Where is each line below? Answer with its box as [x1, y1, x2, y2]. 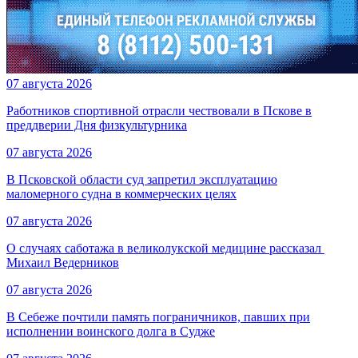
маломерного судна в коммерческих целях [6, 187, 237, 201]
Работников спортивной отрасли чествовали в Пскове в [6, 104, 312, 118]
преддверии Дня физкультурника [6, 118, 187, 133]
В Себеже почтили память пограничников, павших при [6, 310, 310, 324]
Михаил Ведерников [6, 256, 119, 270]
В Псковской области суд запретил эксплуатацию [6, 173, 277, 187]
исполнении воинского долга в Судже [6, 324, 215, 339]
